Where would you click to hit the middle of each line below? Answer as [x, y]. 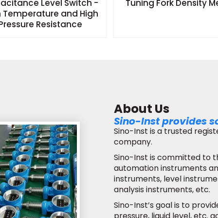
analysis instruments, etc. [162, 189]
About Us [142, 109]
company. [133, 142]
